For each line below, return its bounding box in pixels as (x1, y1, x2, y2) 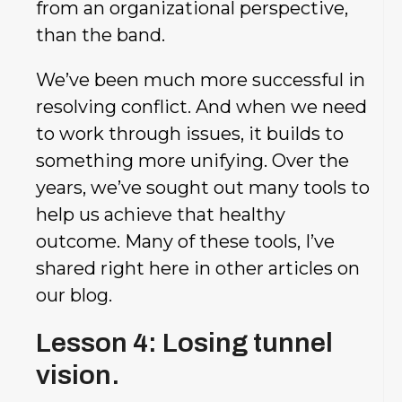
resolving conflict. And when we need (36, 95, 367, 118)
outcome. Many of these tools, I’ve (36, 230, 335, 252)
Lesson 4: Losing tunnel (36, 328, 333, 357)
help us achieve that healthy (36, 203, 285, 225)
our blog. (36, 284, 112, 306)
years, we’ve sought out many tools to (36, 176, 370, 198)
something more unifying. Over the (36, 149, 349, 171)
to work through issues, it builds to (36, 122, 344, 144)
